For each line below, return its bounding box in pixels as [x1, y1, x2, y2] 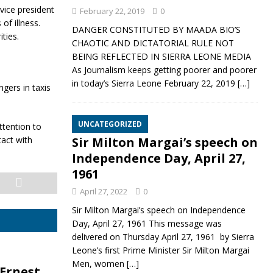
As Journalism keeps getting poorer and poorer [71, 64, 257, 76]
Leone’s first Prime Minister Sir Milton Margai [71, 244, 249, 256]
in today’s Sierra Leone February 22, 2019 [71, 77, 238, 89]
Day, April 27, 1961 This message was [71, 218, 222, 229]
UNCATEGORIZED [77, 119, 142, 129]
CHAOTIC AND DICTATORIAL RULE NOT [71, 37, 234, 49]
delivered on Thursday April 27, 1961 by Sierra [71, 231, 254, 243]
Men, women [71, 258, 127, 269]
